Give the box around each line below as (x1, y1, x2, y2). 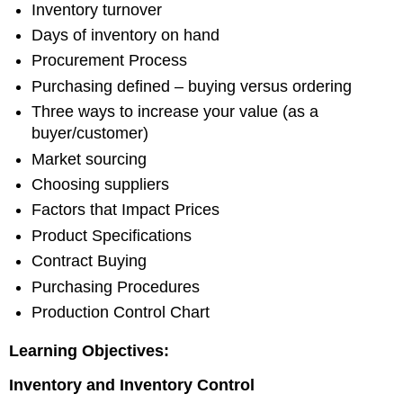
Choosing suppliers (31, 175, 170, 193)
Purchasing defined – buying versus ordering (31, 76, 353, 95)
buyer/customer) (31, 124, 149, 143)
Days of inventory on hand (31, 26, 220, 45)
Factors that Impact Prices (31, 201, 220, 219)
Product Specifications (31, 226, 193, 245)
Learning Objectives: (9, 341, 170, 360)
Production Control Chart (31, 302, 210, 321)
